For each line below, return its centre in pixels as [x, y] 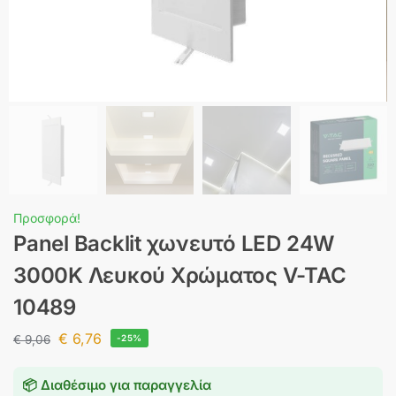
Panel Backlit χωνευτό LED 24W [174, 243]
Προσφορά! [47, 217]
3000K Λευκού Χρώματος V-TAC [180, 275]
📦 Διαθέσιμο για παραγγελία [117, 385]
